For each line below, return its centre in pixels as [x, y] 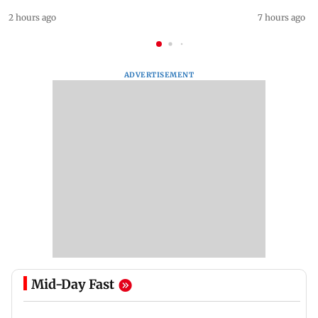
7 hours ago [282, 17]
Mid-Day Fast [73, 284]
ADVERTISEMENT [159, 75]
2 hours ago [32, 17]
